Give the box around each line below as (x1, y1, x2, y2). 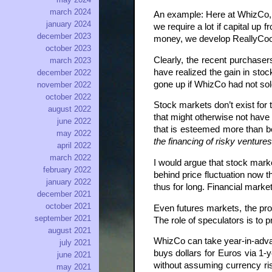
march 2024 (50, 7, 91, 17)
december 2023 (37, 32, 91, 41)
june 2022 (57, 117, 91, 126)
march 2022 (50, 153, 91, 163)
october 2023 (46, 44, 91, 53)
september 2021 (35, 214, 91, 223)
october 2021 (46, 202, 91, 211)
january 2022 (46, 177, 91, 187)
